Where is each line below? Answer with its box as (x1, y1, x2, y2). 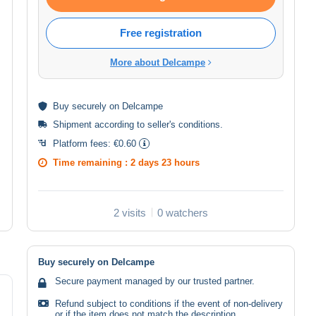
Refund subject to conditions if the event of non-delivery (55, 298, 283, 309)
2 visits (114, 206, 146, 219)
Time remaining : (53, 157, 130, 168)
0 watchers (157, 206, 208, 219)
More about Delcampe (110, 56, 205, 68)
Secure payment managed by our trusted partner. (55, 275, 255, 286)
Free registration (120, 26, 202, 39)
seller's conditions (147, 119, 220, 130)
